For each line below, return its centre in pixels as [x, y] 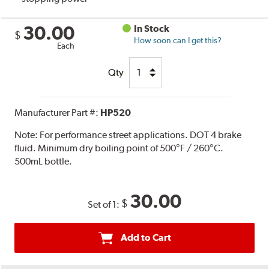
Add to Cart [146, 237]
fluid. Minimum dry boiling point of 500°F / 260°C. [119, 148]
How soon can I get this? [178, 40]
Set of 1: [104, 204]
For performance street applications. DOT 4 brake [141, 134]
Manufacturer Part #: [58, 112]
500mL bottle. [44, 161]
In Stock [152, 28]
